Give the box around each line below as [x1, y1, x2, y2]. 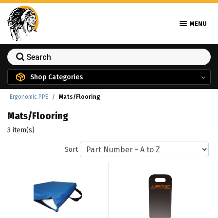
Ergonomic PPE [10, 93, 48, 100]
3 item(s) [7, 126, 35, 134]
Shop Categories [30, 72, 83, 81]
